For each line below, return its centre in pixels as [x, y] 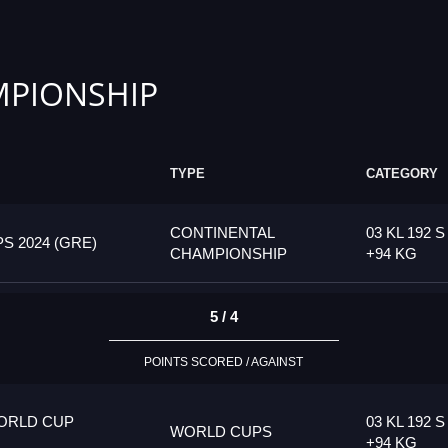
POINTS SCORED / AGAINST [224, 361]
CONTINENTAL [222, 233]
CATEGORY [402, 174]
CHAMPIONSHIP [228, 254]
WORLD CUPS [221, 432]
